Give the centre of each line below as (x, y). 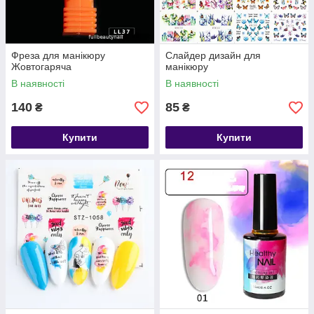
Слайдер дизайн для (213, 55)
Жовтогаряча (41, 67)
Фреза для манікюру (58, 55)
